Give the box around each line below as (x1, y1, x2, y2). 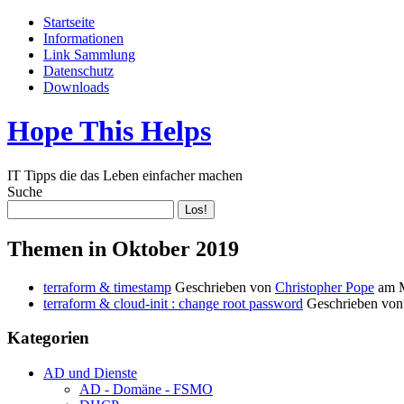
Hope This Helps (7, 115, 211, 148)
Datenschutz (43, 63, 114, 78)
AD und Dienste (43, 365, 137, 381)
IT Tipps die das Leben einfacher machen (7, 167, 243, 183)
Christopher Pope (275, 279, 374, 295)
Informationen (43, 31, 124, 46)
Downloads (43, 79, 109, 95)
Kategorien (7, 328, 89, 348)
